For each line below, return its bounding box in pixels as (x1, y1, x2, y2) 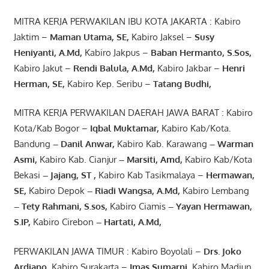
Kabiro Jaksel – (131, 31, 195, 43)
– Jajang (40, 169, 76, 181)
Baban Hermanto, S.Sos (150, 46, 249, 58)
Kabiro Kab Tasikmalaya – (98, 169, 206, 181)
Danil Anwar (60, 138, 112, 150)
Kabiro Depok (28, 185, 85, 197)
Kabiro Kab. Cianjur (39, 154, 116, 166)
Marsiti (126, 154, 156, 166)
